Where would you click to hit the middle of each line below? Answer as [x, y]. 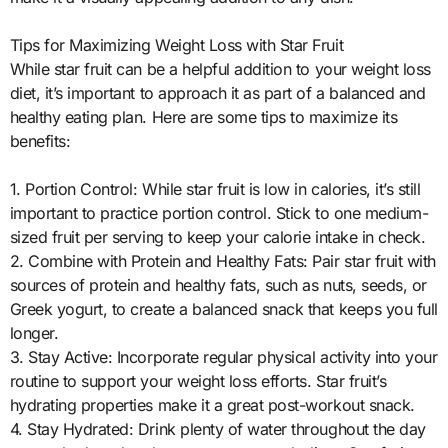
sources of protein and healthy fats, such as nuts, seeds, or [218, 284]
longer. [34, 332]
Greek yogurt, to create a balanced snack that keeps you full [223, 308]
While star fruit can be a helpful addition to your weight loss [220, 68]
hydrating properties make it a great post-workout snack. [212, 404]
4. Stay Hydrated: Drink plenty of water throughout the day [217, 428]
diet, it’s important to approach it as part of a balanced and [217, 92]
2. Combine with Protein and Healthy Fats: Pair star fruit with [222, 260]
